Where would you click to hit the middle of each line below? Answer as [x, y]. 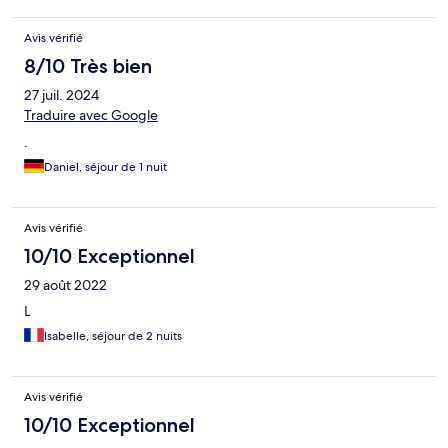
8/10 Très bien [88, 66]
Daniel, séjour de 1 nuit [105, 167]
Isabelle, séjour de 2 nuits [113, 336]
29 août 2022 [65, 285]
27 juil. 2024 [61, 95]
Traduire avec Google [91, 115]
